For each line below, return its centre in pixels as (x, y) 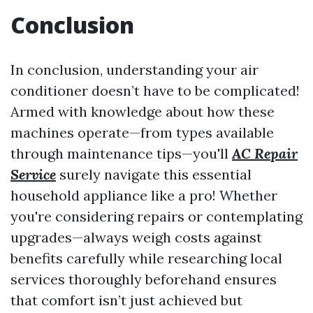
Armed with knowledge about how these (143, 112)
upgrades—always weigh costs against (136, 238)
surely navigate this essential (154, 175)
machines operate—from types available (142, 133)
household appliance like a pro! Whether (144, 196)
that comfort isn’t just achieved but (126, 300)
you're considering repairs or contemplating (156, 217)
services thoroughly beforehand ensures (144, 279)
